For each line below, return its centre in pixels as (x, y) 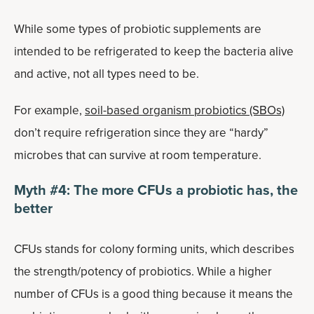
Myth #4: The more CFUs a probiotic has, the (156, 190)
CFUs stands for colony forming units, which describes (154, 249)
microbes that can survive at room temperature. (138, 155)
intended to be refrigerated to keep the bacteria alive (154, 52)
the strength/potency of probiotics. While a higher (143, 272)
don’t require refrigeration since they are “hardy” (141, 133)
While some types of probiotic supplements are (138, 29)
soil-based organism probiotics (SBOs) (185, 110)
